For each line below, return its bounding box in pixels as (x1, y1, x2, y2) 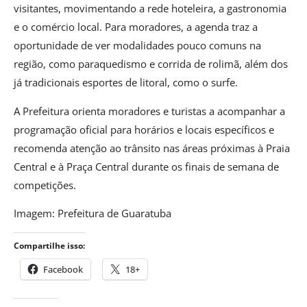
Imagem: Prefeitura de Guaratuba (14, 206, 171, 221)
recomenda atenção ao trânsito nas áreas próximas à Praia (14, 140, 290, 155)
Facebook (43, 263, 83, 276)
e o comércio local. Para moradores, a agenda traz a (14, 20, 258, 34)
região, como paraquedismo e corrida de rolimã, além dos (14, 57, 288, 71)
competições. (14, 177, 76, 192)
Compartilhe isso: (14, 240, 85, 252)
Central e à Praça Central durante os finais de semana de (14, 159, 279, 173)
